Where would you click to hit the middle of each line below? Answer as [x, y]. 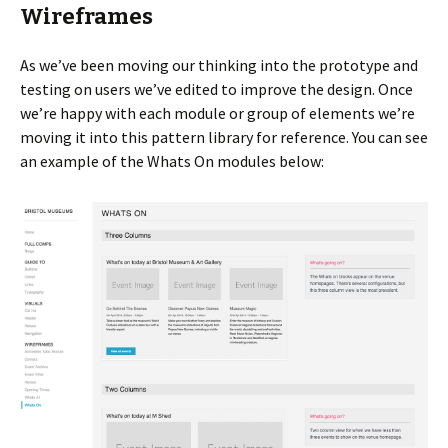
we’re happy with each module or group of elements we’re [217, 112]
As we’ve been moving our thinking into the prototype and [219, 64]
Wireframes [86, 16]
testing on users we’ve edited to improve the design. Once [216, 88]
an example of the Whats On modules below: [172, 160]
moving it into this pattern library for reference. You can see [224, 136]
